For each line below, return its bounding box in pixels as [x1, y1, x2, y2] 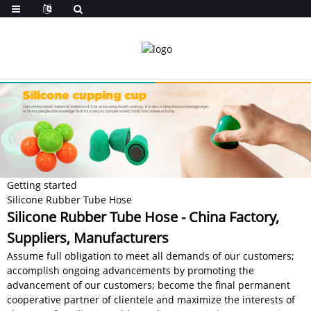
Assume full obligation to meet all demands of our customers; [7, 249, 294, 262]
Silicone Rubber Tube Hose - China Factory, [7, 207, 279, 226]
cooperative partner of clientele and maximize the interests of [7, 292, 295, 306]
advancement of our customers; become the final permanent [7, 278, 290, 292]
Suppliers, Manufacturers [7, 228, 169, 247]
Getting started [7, 178, 77, 192]
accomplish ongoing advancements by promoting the [7, 263, 254, 277]
